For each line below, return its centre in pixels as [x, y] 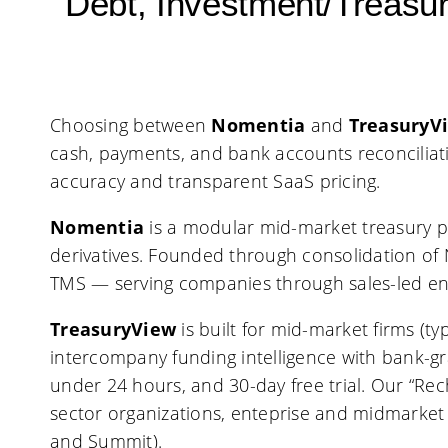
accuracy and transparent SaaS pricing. [215, 181]
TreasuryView [113, 329]
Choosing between [131, 125]
